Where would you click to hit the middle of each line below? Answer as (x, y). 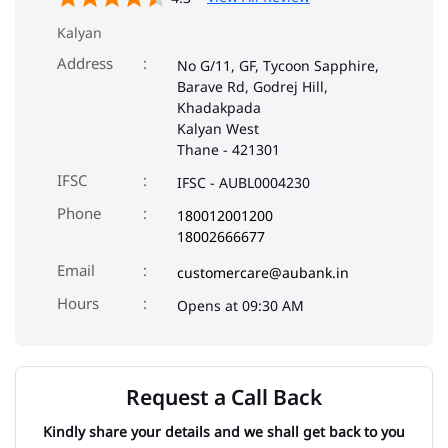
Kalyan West (218, 129)
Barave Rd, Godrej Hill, (252, 87)
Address (85, 63)
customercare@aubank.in (263, 273)
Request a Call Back (224, 397)
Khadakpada (219, 108)
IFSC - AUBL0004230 (243, 183)
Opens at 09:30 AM (240, 306)
